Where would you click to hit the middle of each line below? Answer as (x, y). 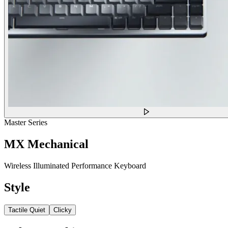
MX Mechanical (46, 144)
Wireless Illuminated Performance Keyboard (75, 166)
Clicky (63, 210)
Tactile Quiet (27, 210)
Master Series (26, 123)
